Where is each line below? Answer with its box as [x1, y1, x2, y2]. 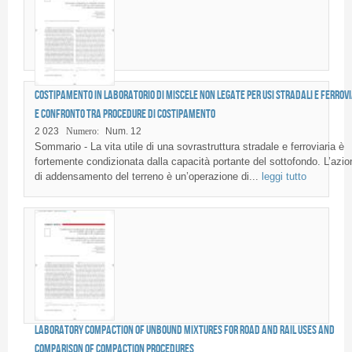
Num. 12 [104, 126, 141, 137]
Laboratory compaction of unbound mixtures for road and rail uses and [34, 323, 335, 337]
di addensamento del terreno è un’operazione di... [34, 170, 262, 183]
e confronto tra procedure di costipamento [34, 106, 215, 120]
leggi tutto [261, 170, 306, 183]
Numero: [65, 126, 99, 137]
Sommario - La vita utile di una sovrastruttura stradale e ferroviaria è [34, 141, 344, 153]
